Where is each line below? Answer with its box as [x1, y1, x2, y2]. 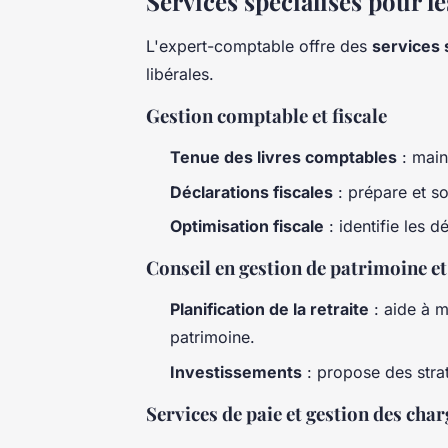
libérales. [146, 64, 214, 85]
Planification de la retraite [170, 299, 369, 320]
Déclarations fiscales [170, 181, 333, 202]
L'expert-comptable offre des [146, 36, 372, 57]
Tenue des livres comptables [170, 147, 397, 168]
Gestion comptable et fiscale [146, 103, 387, 129]
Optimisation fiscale [170, 216, 324, 237]
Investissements [170, 361, 302, 382]
